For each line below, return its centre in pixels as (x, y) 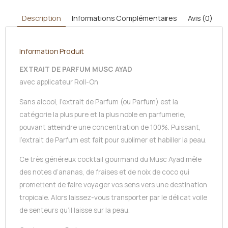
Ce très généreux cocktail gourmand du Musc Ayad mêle (110, 160)
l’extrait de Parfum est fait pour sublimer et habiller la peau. (113, 140)
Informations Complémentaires (125, 18)
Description (41, 18)
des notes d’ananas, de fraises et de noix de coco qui (104, 172)
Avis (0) (200, 18)
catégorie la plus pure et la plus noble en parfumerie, (103, 114)
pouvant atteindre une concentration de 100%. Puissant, (110, 127)
